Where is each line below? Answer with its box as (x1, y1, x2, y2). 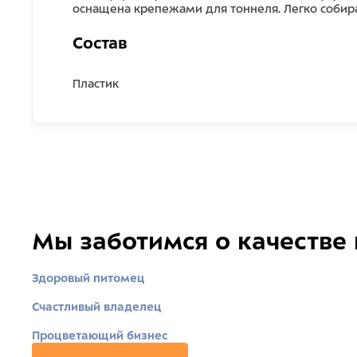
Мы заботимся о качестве (32, 229, 347, 254)
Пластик (73, 77, 119, 90)
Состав (73, 34, 127, 52)
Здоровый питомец (32, 272, 145, 284)
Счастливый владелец (32, 300, 162, 313)
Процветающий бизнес (32, 329, 167, 342)
